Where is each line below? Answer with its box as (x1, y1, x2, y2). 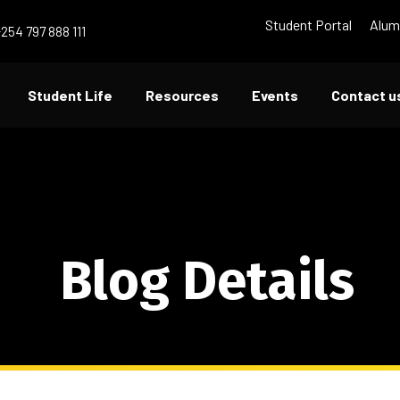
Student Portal (265, 16, 353, 33)
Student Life (28, 87, 112, 104)
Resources (146, 87, 219, 104)
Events (252, 87, 298, 104)
